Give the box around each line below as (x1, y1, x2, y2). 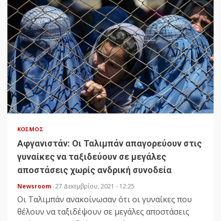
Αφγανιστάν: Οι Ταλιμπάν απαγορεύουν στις (17, 138, 202, 149)
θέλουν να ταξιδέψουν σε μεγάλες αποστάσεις (17, 206, 189, 218)
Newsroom (17, 182, 53, 191)
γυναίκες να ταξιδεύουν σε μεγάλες (17, 151, 166, 162)
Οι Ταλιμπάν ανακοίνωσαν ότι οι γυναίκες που (17, 194, 192, 205)
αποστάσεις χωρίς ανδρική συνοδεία (17, 165, 172, 176)
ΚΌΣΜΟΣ (17, 125, 43, 133)
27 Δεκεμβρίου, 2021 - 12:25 (55, 182, 135, 191)
